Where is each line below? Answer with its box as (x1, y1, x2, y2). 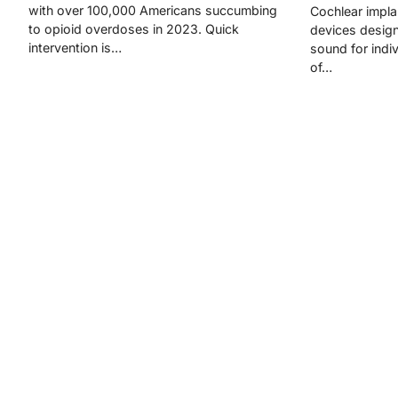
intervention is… (28, 40, 122, 55)
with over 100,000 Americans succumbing (28, 3, 277, 18)
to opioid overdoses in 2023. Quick (28, 21, 239, 36)
